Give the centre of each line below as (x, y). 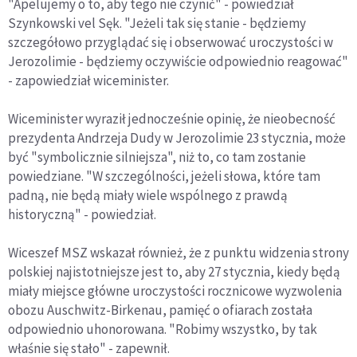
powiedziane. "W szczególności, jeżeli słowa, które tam (164, 176)
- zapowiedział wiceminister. (88, 80)
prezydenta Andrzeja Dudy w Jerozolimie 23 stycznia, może (177, 137)
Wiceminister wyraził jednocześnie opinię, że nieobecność (172, 118)
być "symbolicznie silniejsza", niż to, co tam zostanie (157, 157)
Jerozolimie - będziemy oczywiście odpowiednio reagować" (178, 61)
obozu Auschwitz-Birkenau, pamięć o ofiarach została (160, 310)
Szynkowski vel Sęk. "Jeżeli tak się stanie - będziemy (157, 23)
